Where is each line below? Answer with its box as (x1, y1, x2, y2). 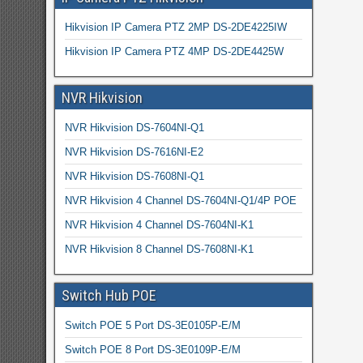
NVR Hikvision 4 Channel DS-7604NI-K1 (64, 218, 254, 231)
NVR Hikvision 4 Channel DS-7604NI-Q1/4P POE (64, 194, 297, 207)
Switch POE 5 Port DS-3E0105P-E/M (64, 318, 241, 331)
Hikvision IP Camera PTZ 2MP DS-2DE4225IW (64, 20, 287, 33)
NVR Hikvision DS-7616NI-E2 (64, 145, 203, 158)
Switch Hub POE (61, 286, 156, 304)
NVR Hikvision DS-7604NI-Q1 (64, 121, 204, 134)
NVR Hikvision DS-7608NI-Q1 (64, 169, 204, 182)
